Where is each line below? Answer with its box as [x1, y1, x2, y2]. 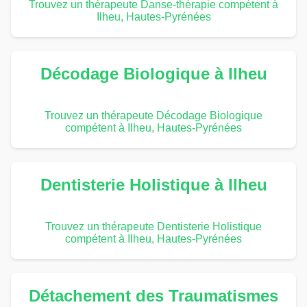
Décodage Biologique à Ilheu [40, 64, 267, 83]
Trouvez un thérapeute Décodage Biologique [45, 109, 262, 121]
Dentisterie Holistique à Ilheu [40, 175, 267, 194]
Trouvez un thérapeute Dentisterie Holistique [45, 220, 262, 232]
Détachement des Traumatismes [29, 286, 278, 305]
